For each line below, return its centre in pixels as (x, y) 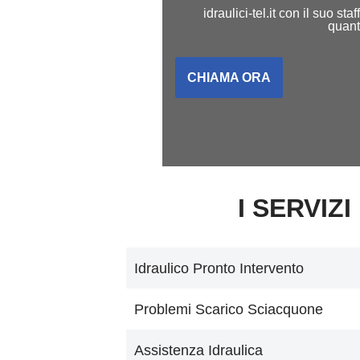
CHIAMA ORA (229, 77)
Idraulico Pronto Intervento (219, 268)
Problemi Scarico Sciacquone (229, 309)
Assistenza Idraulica (198, 350)
